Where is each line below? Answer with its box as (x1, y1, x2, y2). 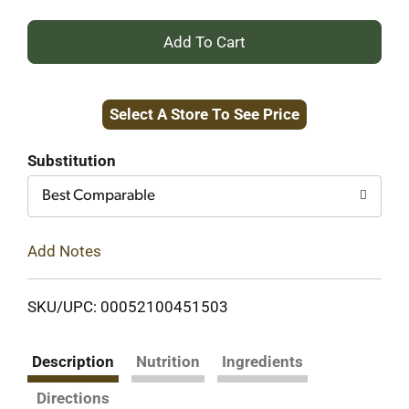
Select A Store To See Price (110, 105, 299, 123)
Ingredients (222, 351, 303, 371)
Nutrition (136, 351, 200, 371)
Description (32, 351, 114, 371)
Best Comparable (42, 188, 155, 204)
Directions (37, 388, 110, 407)
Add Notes (27, 241, 101, 260)
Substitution (27, 152, 116, 170)
